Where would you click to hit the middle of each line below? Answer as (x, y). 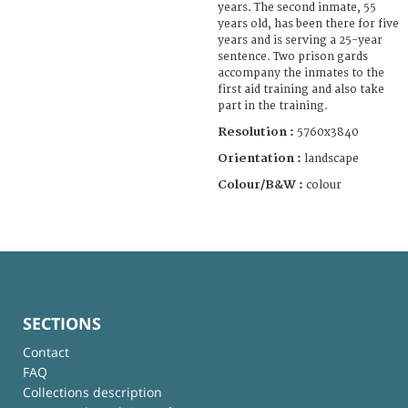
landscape (331, 158)
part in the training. (273, 106)
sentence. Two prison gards (293, 56)
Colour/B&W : (262, 184)
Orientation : (261, 158)
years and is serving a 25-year (300, 40)
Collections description (92, 392)
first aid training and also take (301, 89)
